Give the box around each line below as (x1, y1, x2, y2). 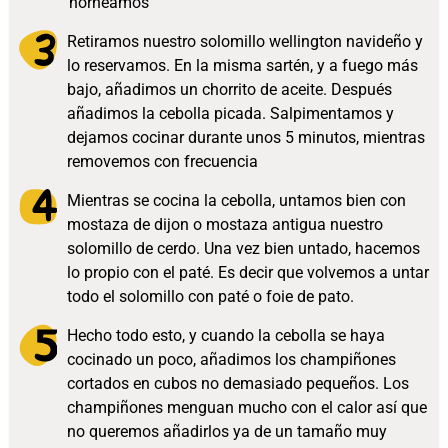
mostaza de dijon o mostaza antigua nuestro (66, 215, 383, 235)
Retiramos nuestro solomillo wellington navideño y (66, 32, 423, 52)
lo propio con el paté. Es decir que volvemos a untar (66, 263, 429, 283)
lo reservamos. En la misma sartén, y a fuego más (66, 56, 418, 76)
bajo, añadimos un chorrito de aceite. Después (66, 80, 392, 100)
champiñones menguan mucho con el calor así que (66, 398, 427, 418)
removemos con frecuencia (66, 152, 258, 172)
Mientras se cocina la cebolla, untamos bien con (66, 191, 406, 211)
